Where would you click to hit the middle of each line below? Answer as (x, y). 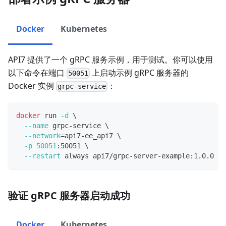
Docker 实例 (32, 86)
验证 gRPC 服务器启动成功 (69, 195)
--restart (42, 156)
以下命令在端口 (37, 72)
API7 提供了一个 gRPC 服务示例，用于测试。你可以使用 (110, 59)
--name (36, 126)
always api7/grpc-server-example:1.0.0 (137, 156)
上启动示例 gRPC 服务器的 (139, 72)
